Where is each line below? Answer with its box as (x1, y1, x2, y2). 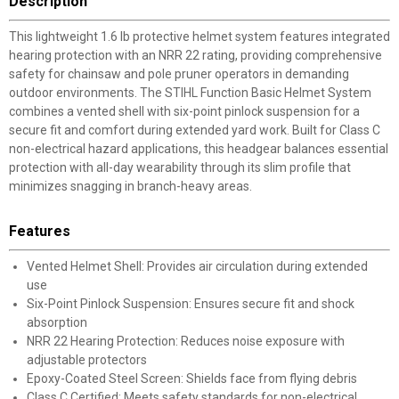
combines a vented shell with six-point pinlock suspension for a (9, 104, 360, 118)
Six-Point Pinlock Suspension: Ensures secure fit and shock (27, 297, 354, 311)
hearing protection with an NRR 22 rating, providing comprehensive (9, 48, 382, 62)
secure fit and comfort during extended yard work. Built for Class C (9, 123, 380, 137)
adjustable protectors (27, 353, 147, 367)
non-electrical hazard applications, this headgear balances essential (9, 142, 388, 156)
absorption (27, 315, 87, 330)
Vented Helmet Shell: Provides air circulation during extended (27, 259, 368, 273)
